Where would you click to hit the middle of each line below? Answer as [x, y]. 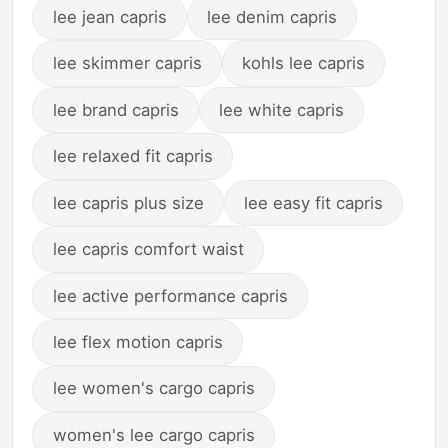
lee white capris [282, 109]
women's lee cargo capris [153, 434]
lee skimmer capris [127, 63]
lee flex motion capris [137, 342]
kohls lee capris [304, 63]
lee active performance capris [170, 295]
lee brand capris [115, 109]
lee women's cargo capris [153, 388]
